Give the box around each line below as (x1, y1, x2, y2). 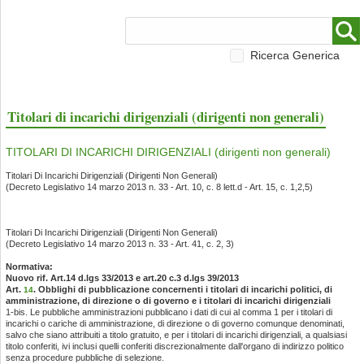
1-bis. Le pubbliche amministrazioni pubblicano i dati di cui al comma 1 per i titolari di (6, 307, 332, 317)
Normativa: (6, 262, 53, 271)
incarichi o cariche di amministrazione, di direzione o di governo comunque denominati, (6, 318, 344, 328)
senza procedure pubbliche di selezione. (6, 353, 164, 362)
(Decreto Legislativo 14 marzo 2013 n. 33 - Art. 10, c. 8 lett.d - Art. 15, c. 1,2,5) (6, 182, 315, 192)
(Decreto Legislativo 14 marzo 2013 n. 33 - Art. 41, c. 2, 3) (6, 239, 236, 249)
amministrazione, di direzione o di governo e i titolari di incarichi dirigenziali (6, 296, 331, 305)
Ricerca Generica (250, 49, 340, 62)
